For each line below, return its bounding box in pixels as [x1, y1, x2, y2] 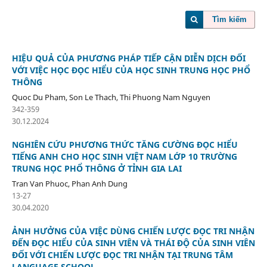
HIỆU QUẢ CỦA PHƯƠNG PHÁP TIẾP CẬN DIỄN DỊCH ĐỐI [11, 52, 246, 64]
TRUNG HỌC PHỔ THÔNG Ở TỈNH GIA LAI [11, 162, 182, 174]
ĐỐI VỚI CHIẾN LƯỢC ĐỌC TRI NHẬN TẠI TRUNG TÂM [11, 249, 233, 260]
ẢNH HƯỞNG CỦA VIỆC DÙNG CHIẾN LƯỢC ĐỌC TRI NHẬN [11, 225, 254, 237]
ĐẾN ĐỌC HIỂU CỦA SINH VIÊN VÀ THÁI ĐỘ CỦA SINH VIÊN [11, 237, 255, 249]
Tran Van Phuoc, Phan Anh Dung [11, 178, 128, 189]
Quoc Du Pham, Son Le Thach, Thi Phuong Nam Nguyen [11, 91, 210, 103]
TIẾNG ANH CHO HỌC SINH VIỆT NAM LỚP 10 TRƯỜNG [11, 150, 237, 162]
